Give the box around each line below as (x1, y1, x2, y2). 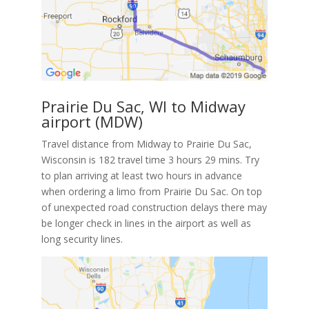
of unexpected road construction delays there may (41, 200, 267, 214)
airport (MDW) (41, 110, 143, 132)
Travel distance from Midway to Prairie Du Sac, (41, 137, 252, 150)
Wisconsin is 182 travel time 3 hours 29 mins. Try (41, 152, 259, 166)
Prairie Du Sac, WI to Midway (41, 95, 246, 117)
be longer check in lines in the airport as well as (41, 216, 251, 230)
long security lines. (41, 232, 123, 246)
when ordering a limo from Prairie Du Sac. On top (41, 184, 262, 198)
